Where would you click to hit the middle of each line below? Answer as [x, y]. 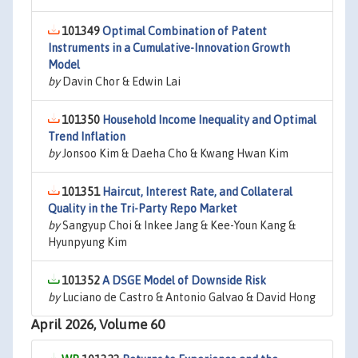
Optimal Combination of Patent [185, 31]
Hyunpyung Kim [88, 242]
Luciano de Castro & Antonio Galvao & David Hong [188, 297]
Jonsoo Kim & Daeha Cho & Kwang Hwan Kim [174, 153]
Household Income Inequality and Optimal [209, 120]
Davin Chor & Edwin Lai [120, 82]
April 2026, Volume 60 [98, 324]
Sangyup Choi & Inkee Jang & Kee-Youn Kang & [178, 225]
